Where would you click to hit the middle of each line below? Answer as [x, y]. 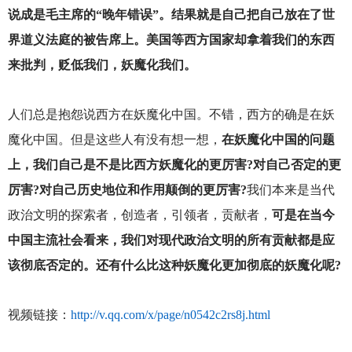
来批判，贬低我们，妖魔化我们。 [102, 64]
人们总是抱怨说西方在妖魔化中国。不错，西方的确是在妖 [171, 115]
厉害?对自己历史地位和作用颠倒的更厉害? [127, 190]
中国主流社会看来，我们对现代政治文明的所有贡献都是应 [171, 240]
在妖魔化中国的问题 [278, 140]
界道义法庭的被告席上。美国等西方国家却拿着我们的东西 [171, 39]
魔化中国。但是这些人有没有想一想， [114, 140]
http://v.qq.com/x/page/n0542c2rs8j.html [170, 315]
